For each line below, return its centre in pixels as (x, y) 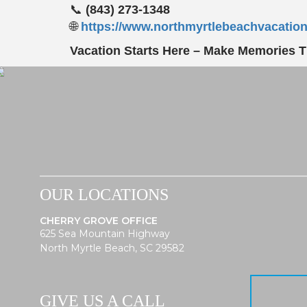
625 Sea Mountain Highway (105, 233)
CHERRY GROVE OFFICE (99, 220)
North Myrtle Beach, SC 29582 (112, 248)
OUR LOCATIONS (104, 194)
